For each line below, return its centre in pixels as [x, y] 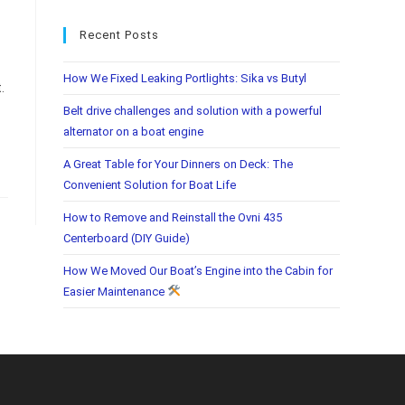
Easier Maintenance [115, 292]
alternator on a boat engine [133, 132]
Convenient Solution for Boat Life [150, 185]
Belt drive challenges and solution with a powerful [193, 111]
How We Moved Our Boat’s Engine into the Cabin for [198, 271]
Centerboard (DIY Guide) [127, 239]
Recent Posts [119, 35]
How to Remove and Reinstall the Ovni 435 [173, 218]
